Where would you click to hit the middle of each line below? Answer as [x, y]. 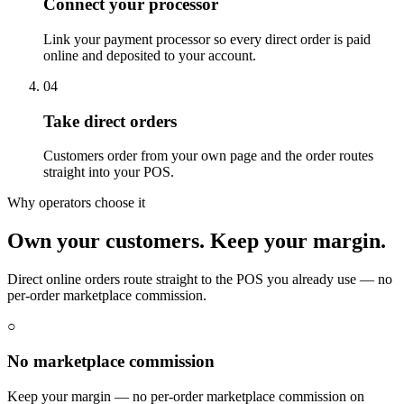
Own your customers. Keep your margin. [197, 241]
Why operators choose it [76, 203]
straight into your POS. [109, 172]
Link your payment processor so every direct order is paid [207, 39]
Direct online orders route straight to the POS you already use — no [200, 280]
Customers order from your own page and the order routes [208, 156]
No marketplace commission [111, 361]
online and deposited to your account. [150, 55]
